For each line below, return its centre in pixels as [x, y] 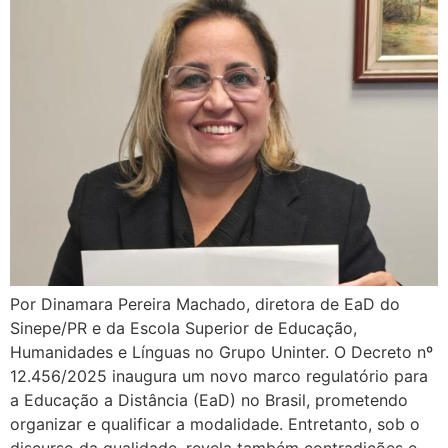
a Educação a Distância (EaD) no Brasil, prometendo [209, 400]
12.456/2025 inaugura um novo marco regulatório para [219, 376]
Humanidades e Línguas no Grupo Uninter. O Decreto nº [221, 352]
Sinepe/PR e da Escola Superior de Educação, [183, 328]
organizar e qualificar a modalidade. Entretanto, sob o [215, 424]
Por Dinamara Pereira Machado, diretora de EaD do [205, 304]
